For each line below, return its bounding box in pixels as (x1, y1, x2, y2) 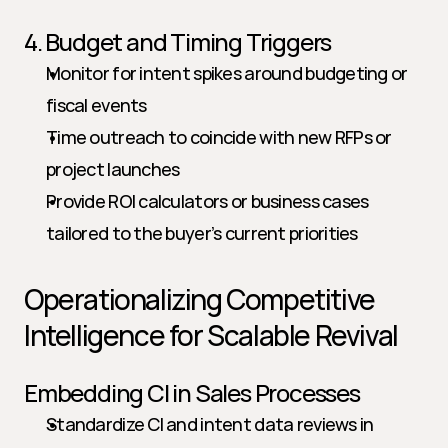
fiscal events (46, 93, 147, 117)
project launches (46, 157, 180, 181)
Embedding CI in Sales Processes (24, 376, 360, 409)
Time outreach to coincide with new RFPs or (46, 125, 392, 149)
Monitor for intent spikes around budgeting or (46, 61, 408, 85)
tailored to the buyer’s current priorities (46, 221, 358, 245)
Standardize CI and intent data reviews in (46, 412, 374, 436)
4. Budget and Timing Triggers (24, 25, 332, 58)
